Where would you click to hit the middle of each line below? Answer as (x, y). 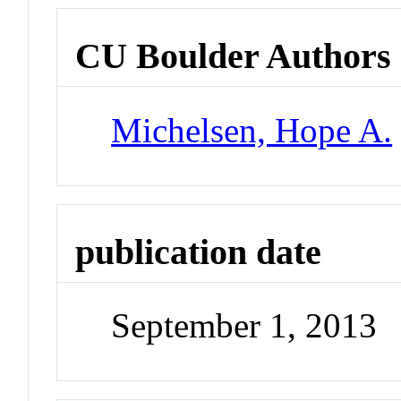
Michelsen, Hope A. (252, 130)
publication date (199, 252)
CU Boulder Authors (234, 56)
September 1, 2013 (244, 326)
